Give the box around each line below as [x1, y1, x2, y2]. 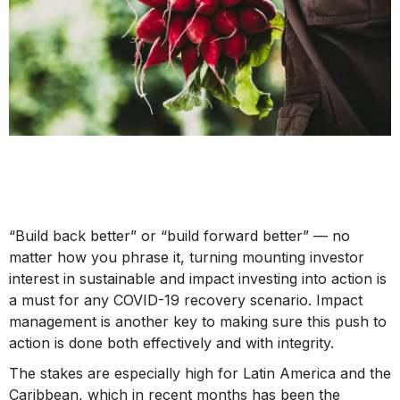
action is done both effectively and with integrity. [9, 333, 334, 352]
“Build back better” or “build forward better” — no [9, 226, 350, 245]
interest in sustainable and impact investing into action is [9, 269, 387, 287]
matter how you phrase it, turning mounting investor [9, 247, 364, 266]
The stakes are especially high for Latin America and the [9, 363, 391, 382]
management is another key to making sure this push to [9, 312, 387, 330]
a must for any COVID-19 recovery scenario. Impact [9, 290, 362, 309]
